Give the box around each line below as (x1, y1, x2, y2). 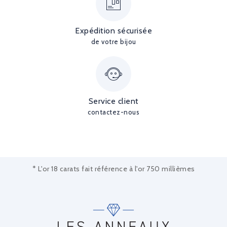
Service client (88, 96, 139, 106)
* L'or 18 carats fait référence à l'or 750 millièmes (32, 164, 195, 173)
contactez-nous (88, 108, 139, 116)
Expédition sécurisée (75, 26, 152, 35)
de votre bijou (91, 37, 136, 46)
